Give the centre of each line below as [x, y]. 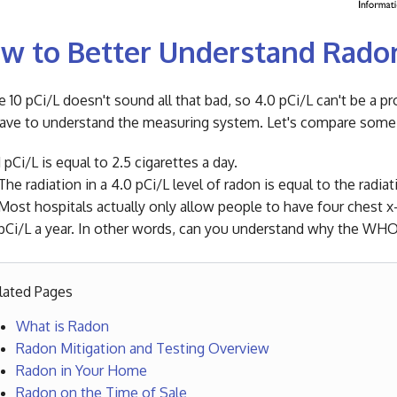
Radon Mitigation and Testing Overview [142, 349]
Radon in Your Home [81, 371]
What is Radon [62, 327]
